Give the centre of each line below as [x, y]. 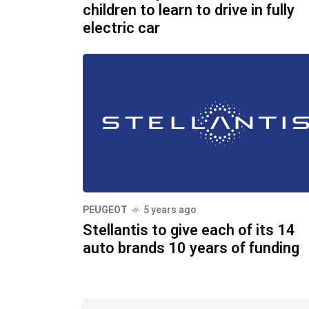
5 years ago [170, 210]
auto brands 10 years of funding [191, 248]
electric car [121, 28]
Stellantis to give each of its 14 [189, 230]
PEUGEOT [105, 210]
